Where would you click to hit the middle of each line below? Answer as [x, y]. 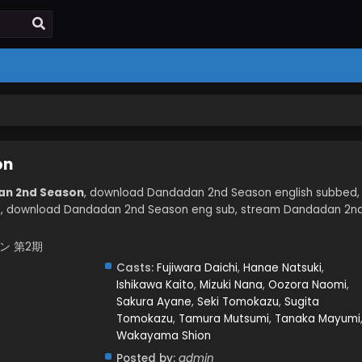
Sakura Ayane [154, 302]
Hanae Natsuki [282, 268]
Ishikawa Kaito [155, 285]
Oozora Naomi [307, 285]
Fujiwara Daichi [197, 268]
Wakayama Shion [163, 336]
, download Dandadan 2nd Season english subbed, [222, 193]
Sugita [301, 302]
